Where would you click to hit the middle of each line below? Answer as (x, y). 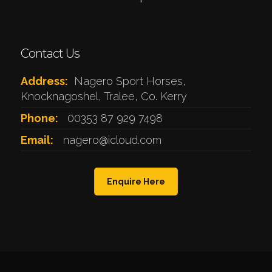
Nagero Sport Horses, (130, 81)
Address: (44, 81)
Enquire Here (136, 182)
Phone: (39, 118)
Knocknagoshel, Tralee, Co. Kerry (104, 97)
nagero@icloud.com (112, 140)
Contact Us (50, 54)
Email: (37, 140)
